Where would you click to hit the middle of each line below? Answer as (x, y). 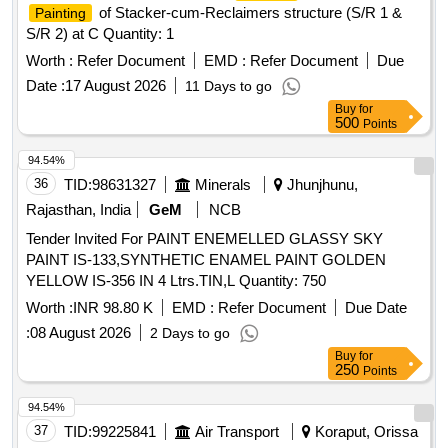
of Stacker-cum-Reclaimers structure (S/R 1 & (248, 13)
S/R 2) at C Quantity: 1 (100, 34)
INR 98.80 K (113, 308)
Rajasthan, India (78, 210)
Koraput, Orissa (364, 432)
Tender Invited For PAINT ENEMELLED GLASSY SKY (204, 239)
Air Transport (237, 432)
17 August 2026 (115, 86)
